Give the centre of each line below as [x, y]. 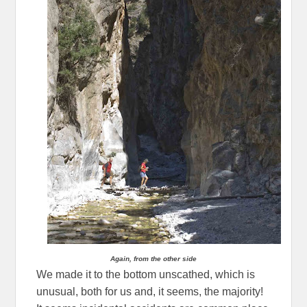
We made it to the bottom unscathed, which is [146, 275]
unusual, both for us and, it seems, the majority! [150, 292]
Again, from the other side [153, 259]
